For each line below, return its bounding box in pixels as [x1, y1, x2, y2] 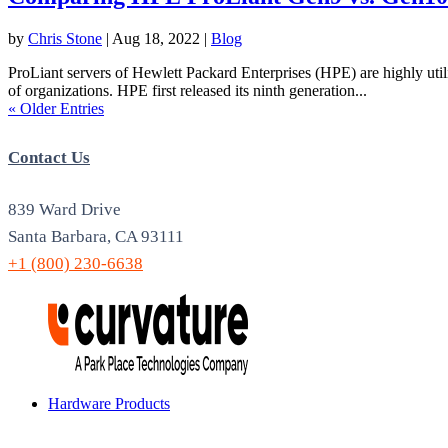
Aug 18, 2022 [112, 30, 200, 48]
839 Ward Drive [8, 200, 121, 220]
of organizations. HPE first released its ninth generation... [8, 82, 367, 100]
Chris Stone [28, 30, 102, 48]
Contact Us [8, 148, 90, 168]
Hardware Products [48, 395, 170, 413]
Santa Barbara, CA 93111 [8, 227, 184, 247]
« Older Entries [8, 100, 104, 118]
